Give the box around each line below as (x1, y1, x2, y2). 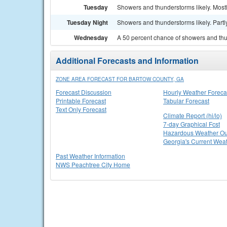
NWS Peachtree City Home (56, 160, 130, 169)
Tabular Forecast (163, 96, 209, 105)
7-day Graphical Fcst (163, 120, 220, 128)
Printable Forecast (56, 96, 106, 105)
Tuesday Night (67, 18, 108, 27)
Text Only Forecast (56, 105, 106, 113)
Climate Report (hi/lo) (163, 111, 222, 120)
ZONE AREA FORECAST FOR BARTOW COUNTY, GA (56, 75, 184, 83)
